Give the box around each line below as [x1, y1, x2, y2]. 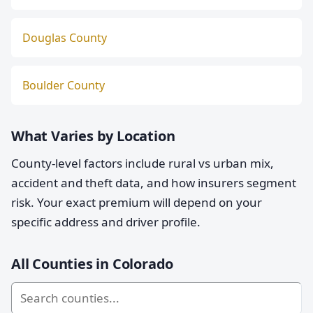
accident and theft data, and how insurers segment [11, 175, 296, 191]
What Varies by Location [11, 126, 175, 145]
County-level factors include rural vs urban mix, [11, 155, 274, 171]
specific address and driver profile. [11, 214, 201, 230]
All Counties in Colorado [11, 254, 174, 273]
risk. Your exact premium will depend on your [11, 194, 262, 210]
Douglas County [22, 30, 107, 45]
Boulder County [22, 78, 105, 93]
